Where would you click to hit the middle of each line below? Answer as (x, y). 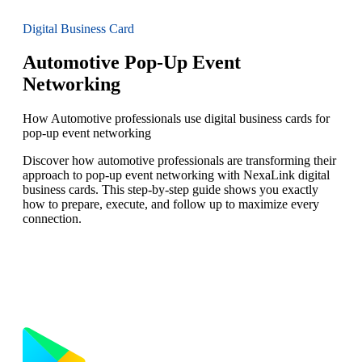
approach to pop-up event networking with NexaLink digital (176, 175)
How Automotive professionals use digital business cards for (176, 119)
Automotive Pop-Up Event (132, 63)
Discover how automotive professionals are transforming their (179, 161)
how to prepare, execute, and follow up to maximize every (171, 204)
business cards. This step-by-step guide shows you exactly (170, 190)
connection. (52, 219)
